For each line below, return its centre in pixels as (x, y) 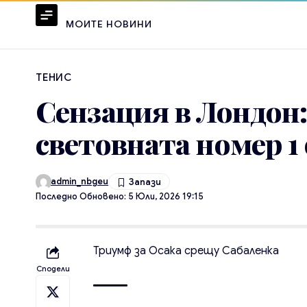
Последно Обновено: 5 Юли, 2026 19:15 (120, 197)
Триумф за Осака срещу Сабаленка (186, 251)
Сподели (53, 269)
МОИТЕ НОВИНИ (109, 24)
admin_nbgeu (80, 181)
